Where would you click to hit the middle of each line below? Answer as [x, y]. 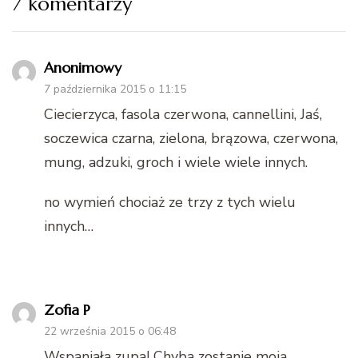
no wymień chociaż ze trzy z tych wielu [170, 203]
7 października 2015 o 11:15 [115, 89]
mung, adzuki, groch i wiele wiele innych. [176, 163]
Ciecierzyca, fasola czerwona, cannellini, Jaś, [183, 115]
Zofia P [67, 310]
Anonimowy [83, 68]
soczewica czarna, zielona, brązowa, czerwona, [191, 139]
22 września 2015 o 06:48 [110, 332]
